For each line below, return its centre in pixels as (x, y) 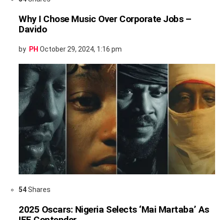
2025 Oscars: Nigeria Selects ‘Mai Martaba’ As (114, 210)
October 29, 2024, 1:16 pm (81, 49)
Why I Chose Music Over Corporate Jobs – (105, 19)
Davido (33, 29)
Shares (39, 190)
